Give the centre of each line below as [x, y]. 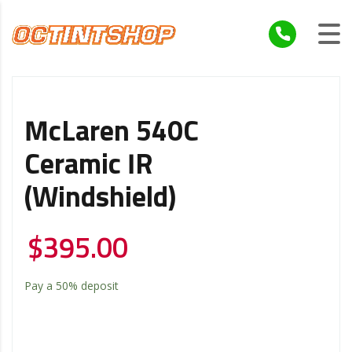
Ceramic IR [89, 165]
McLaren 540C [112, 132]
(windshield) [100, 198]
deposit [98, 285]
